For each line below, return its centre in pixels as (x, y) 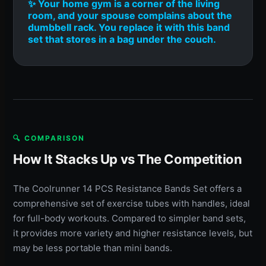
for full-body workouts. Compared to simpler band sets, (129, 218)
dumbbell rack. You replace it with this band (129, 27)
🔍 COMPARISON (49, 138)
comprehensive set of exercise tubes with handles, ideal (132, 203)
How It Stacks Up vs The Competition (128, 159)
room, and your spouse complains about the (130, 15)
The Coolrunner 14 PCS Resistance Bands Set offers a (127, 188)
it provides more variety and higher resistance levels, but (133, 233)
